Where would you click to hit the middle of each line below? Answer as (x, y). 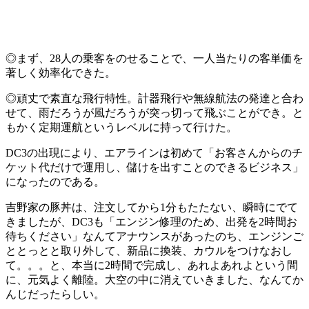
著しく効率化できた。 (61, 73)
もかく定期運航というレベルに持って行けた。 (121, 128)
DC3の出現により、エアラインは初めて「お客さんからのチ (154, 153)
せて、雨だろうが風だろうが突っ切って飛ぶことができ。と (154, 113)
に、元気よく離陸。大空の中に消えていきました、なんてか (154, 280)
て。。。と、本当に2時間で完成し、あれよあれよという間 (152, 266)
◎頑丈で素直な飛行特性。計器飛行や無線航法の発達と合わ (154, 99)
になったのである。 (55, 182)
